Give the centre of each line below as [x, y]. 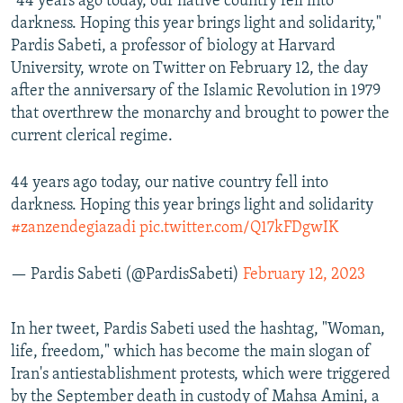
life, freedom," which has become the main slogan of [191, 353]
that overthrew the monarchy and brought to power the [200, 114]
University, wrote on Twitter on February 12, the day [189, 69]
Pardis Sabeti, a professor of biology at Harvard [173, 47]
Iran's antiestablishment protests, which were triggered [201, 375]
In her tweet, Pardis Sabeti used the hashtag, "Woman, [198, 330]
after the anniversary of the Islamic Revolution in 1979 [196, 92]
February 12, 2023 [304, 275]
